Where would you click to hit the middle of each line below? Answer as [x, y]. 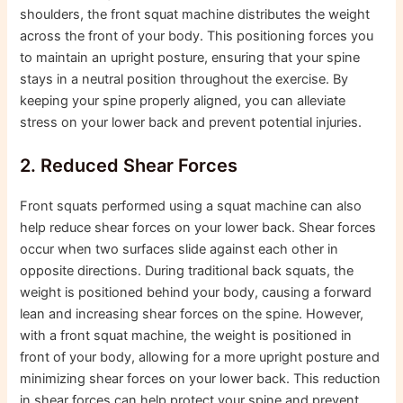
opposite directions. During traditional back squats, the [187, 270]
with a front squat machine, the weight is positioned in [186, 335]
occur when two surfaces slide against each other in [179, 249]
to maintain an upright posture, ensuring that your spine [190, 57]
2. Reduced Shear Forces [129, 165]
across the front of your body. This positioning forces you [197, 36]
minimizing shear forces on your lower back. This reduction [201, 378]
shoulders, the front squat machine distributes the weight [195, 14]
